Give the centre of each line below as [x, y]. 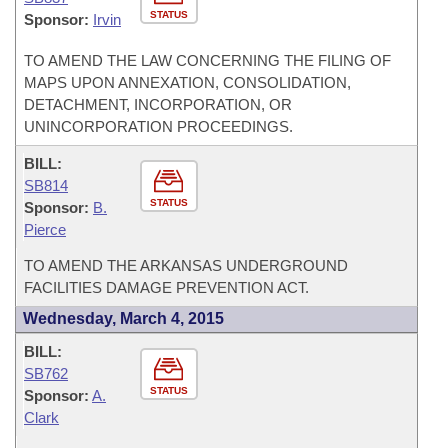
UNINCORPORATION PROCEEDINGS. [158, 126]
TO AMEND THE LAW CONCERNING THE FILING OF [207, 60]
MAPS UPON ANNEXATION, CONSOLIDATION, [187, 82]
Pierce [45, 229]
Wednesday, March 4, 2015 [123, 318]
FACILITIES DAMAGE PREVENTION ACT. [166, 287]
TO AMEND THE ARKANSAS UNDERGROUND [186, 265]
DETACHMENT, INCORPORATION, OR [158, 104]
